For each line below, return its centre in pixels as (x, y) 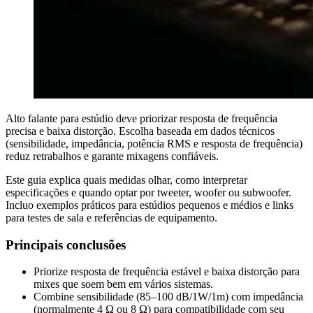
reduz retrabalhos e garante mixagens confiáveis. (112, 156)
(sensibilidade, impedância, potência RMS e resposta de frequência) (154, 143)
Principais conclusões (66, 245)
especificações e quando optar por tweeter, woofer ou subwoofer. (148, 192)
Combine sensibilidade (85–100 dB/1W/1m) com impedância (168, 297)
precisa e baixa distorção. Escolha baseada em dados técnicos (140, 131)
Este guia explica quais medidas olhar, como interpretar (126, 180)
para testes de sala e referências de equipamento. (111, 217)
